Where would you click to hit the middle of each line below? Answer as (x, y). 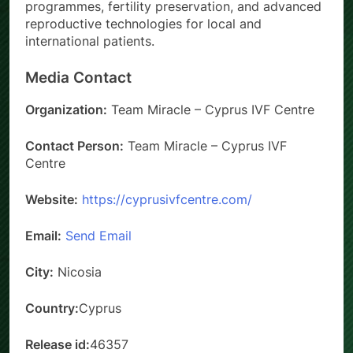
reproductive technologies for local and (143, 23)
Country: (52, 308)
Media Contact (78, 77)
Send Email (98, 236)
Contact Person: (74, 146)
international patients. (90, 41)
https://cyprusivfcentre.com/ (167, 200)
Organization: (66, 110)
